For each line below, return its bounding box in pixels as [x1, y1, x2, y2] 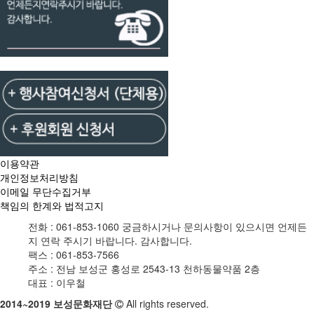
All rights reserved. [126, 296, 209, 310]
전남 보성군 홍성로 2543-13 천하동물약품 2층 [56, 261, 260, 275]
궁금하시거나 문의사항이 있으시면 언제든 [122, 219, 307, 233]
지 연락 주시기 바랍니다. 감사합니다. [28, 233, 192, 247]
